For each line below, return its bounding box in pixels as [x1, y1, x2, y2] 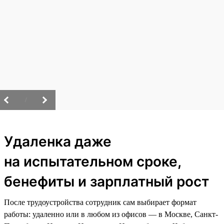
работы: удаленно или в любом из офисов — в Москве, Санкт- [4, 209, 218, 218]
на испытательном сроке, [4, 152, 181, 170]
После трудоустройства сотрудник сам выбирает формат [4, 197, 196, 206]
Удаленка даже [4, 132, 111, 150]
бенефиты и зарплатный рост [4, 172, 209, 190]
